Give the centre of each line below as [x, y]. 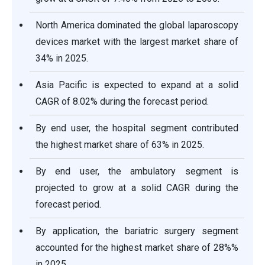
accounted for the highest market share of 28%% [137, 248]
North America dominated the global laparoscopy [137, 25]
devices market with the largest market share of [137, 42]
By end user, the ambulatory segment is [137, 172]
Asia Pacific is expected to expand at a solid [137, 85]
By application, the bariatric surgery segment [137, 231]
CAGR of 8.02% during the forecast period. [122, 102]
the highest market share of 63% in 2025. [120, 145]
